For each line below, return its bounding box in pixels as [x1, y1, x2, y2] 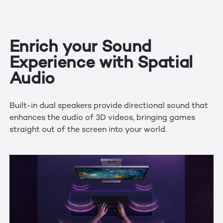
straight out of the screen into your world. [9, 125, 167, 134]
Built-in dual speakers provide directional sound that [9, 102, 208, 111]
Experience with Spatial [9, 52, 193, 73]
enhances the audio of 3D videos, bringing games [9, 113, 195, 122]
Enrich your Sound [9, 36, 152, 57]
